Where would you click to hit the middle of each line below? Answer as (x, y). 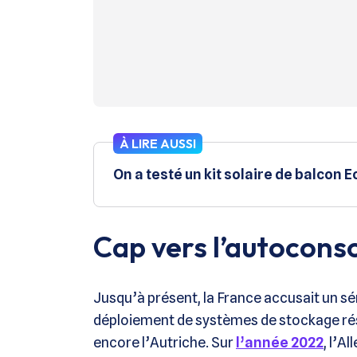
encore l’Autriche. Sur (165, 343)
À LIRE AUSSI (158, 144)
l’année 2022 (280, 343)
